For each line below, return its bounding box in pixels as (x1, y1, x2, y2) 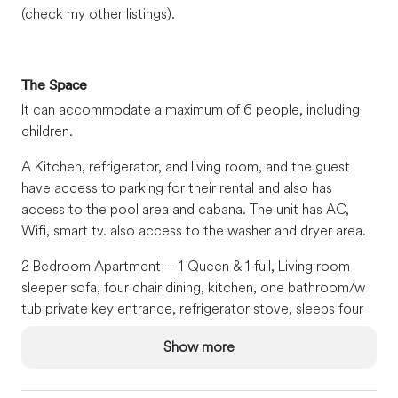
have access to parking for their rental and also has (21, 178, 332, 196)
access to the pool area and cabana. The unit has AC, (21, 199, 349, 218)
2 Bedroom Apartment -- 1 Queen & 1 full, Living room (21, 256, 350, 275)
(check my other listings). (21, 4, 175, 22)
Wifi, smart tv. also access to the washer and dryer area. (21, 220, 366, 239)
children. (21, 121, 73, 139)
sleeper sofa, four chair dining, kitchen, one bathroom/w (21, 277, 365, 296)
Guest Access (21, 355, 107, 374)
